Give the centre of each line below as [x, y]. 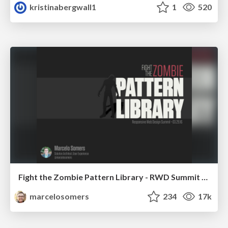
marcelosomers [59, 196]
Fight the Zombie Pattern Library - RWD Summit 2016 [205, 177]
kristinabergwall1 [62, 7]
